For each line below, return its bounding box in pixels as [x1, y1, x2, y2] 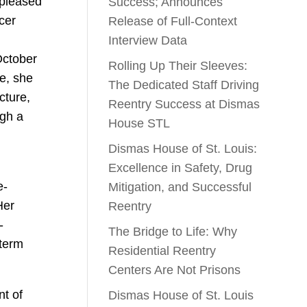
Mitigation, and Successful [108, 180, 252, 194]
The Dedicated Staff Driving [108, 77, 260, 92]
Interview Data [108, 33, 188, 47]
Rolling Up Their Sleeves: [108, 58, 248, 73]
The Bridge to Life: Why [108, 224, 238, 238]
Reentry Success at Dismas [108, 97, 260, 111]
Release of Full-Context [108, 14, 238, 28]
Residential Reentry [108, 243, 217, 258]
